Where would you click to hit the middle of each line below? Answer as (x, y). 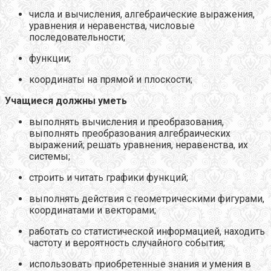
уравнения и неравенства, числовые (112, 26)
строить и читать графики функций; (109, 178)
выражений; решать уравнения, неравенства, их (139, 145)
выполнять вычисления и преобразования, (126, 122)
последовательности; (77, 38)
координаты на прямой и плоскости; (111, 80)
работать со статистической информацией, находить (147, 232)
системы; (50, 157)
